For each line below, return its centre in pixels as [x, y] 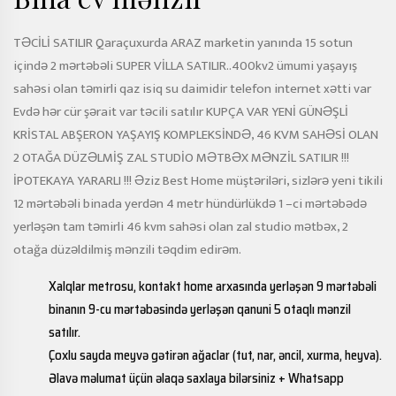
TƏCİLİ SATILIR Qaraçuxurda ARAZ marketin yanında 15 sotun [183, 43]
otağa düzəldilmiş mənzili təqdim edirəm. [127, 250]
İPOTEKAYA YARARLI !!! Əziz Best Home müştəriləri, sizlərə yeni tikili [198, 181]
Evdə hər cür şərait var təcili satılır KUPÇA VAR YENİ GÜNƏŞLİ [181, 112]
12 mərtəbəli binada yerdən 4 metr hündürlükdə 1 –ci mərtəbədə [190, 204]
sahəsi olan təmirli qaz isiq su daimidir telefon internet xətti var [192, 89]
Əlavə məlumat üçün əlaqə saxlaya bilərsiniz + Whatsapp [196, 378]
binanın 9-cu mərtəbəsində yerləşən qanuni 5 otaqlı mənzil [200, 309]
